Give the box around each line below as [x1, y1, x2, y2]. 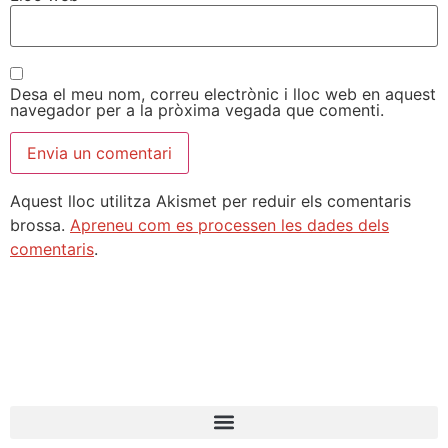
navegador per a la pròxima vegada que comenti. [10, 99, 384, 120]
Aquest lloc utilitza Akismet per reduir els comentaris [10, 190, 411, 211]
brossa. [10, 214, 70, 235]
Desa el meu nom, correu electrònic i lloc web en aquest [10, 83, 436, 104]
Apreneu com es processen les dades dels [70, 214, 389, 235]
